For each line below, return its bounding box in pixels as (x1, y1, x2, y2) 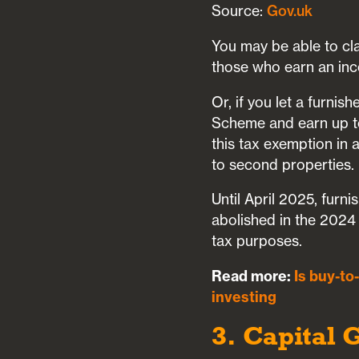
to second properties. (212, 155, 355, 173)
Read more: (212, 267, 295, 286)
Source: (212, 2, 268, 20)
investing (212, 288, 277, 307)
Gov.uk (267, 2, 313, 21)
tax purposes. (212, 232, 303, 250)
